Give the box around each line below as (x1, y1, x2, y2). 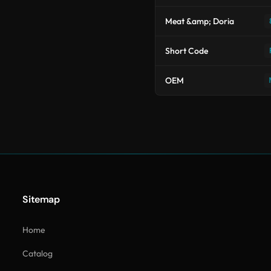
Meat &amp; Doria (165, 16, 234, 27)
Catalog (22, 248, 53, 259)
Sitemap (22, 193, 60, 206)
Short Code (165, 45, 208, 56)
